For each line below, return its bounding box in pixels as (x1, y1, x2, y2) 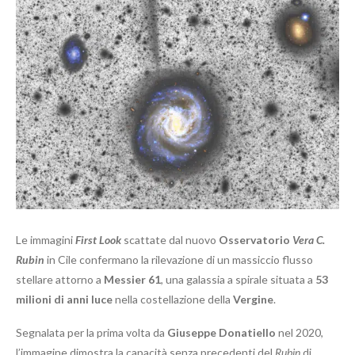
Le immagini (16, 232, 75, 246)
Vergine (233, 292, 273, 306)
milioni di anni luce (16, 292, 113, 306)
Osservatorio (219, 232, 292, 246)
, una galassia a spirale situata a (161, 272, 315, 286)
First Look (75, 232, 121, 246)
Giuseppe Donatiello (167, 325, 276, 339)
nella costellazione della (113, 292, 233, 306)
